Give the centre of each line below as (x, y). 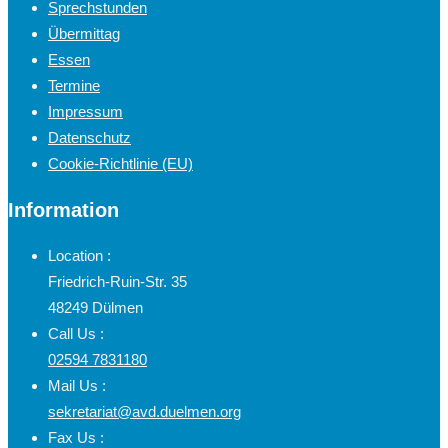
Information (63, 209)
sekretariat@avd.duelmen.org (144, 411)
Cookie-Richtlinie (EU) (120, 163)
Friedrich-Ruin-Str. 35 (117, 281)
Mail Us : (77, 385)
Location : (79, 255)
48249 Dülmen (95, 307)
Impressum (85, 111)
